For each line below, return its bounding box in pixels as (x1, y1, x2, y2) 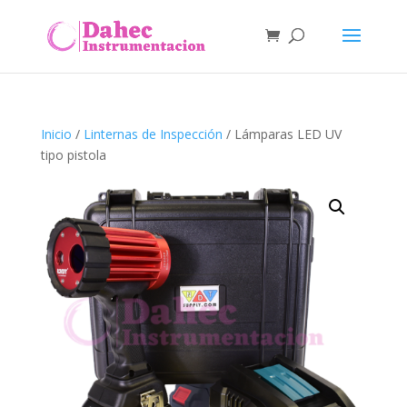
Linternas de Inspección (83, 125, 223, 143)
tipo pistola (40, 146, 106, 164)
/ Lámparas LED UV (222, 125, 342, 143)
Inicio (40, 125, 72, 143)
